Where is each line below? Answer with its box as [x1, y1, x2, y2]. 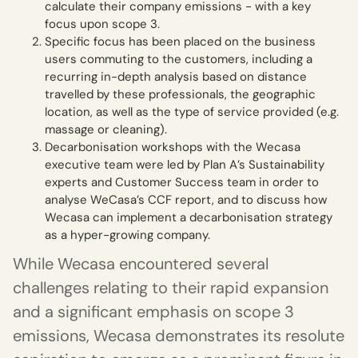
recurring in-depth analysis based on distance [45, 69, 307, 86]
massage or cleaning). [45, 121, 167, 138]
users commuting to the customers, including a [45, 51, 312, 68]
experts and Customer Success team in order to [45, 174, 319, 191]
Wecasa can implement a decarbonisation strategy [45, 209, 332, 226]
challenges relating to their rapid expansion [13, 277, 328, 299]
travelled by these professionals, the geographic [45, 86, 316, 103]
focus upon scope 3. [45, 16, 163, 33]
